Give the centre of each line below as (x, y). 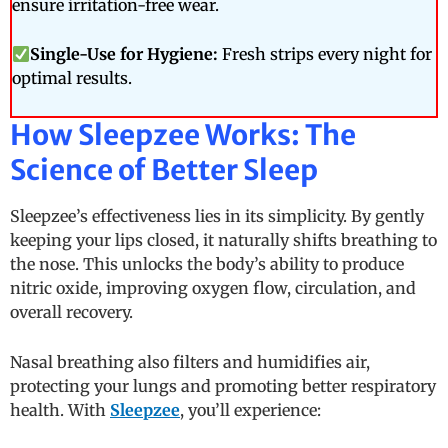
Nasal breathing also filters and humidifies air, (190, 361)
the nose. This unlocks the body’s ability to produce (207, 264)
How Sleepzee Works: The (183, 135)
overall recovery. (71, 312)
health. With (60, 409)
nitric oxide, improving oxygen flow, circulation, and (213, 288)
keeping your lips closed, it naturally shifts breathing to (223, 240)
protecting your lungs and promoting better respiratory (223, 385)
